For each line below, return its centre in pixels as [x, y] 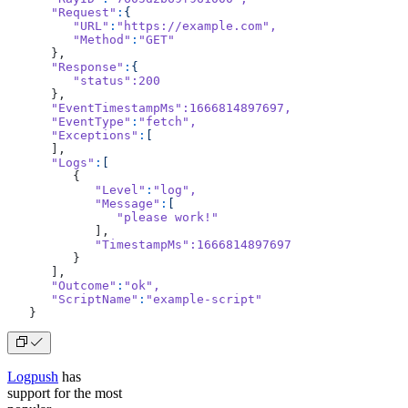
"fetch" [164, 121]
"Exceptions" [73, 135]
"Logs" [51, 162]
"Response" [66, 66]
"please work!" [113, 217]
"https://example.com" [193, 25]
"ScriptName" [73, 299]
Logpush [33, 376]
